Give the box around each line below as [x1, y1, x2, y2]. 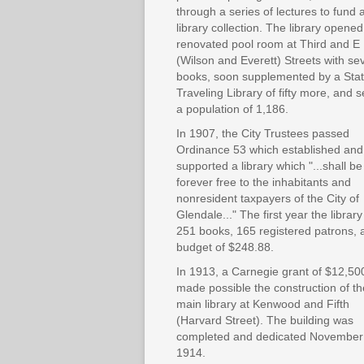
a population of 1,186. [176, 102, 288, 116]
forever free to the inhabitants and [176, 175, 351, 189]
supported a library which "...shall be [176, 159, 362, 173]
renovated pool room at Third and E [176, 37, 360, 51]
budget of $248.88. [176, 240, 274, 254]
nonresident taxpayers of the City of [176, 192, 359, 206]
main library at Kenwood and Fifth [176, 297, 349, 311]
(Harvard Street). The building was [176, 314, 353, 327]
